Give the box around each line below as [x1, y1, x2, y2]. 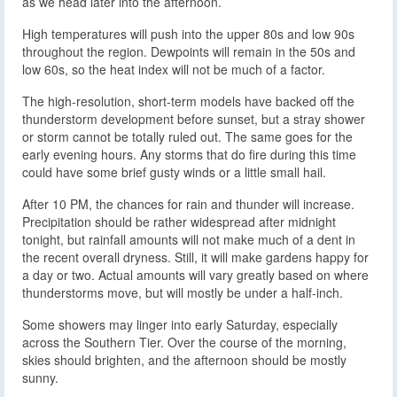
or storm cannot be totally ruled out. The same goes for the [22, 128, 353, 146]
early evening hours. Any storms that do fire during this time [22, 145, 356, 164]
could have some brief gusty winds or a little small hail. [22, 163, 326, 182]
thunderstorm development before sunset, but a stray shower [22, 110, 365, 128]
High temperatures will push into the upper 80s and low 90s [22, 25, 354, 43]
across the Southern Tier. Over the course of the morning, [22, 333, 346, 352]
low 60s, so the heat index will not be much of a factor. [22, 60, 325, 79]
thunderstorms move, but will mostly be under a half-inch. [22, 284, 343, 302]
